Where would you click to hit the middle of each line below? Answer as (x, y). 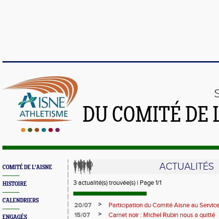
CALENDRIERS (21, 201)
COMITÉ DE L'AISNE (27, 167)
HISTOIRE (15, 184)
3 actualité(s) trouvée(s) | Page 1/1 (117, 183)
